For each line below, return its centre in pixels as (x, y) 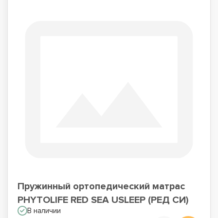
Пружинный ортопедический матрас (101, 186)
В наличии (44, 211)
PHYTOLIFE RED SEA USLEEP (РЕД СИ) (103, 200)
